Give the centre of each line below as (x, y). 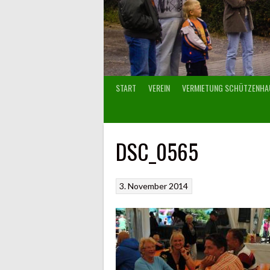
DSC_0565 (157, 151)
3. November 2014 (154, 186)
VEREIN (159, 87)
